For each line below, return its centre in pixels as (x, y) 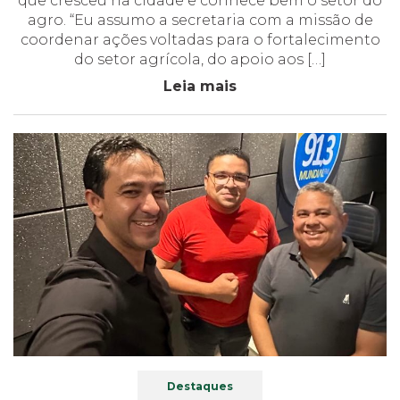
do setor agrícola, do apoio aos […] (200, 59)
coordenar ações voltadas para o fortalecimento (200, 39)
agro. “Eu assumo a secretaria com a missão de (200, 20)
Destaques (200, 386)
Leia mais (200, 86)
